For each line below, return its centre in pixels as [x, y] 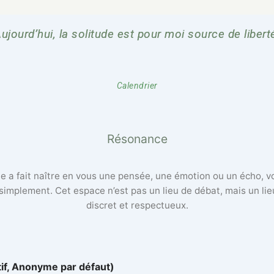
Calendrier [137, 85]
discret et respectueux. [137, 206]
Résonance [137, 139]
